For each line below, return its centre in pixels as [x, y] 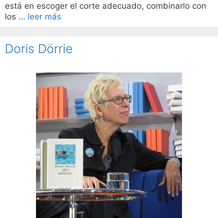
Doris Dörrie [39, 49]
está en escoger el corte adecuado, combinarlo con [106, 6]
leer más [45, 17]
